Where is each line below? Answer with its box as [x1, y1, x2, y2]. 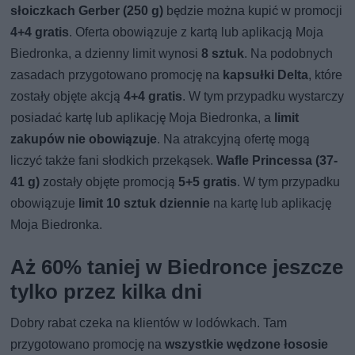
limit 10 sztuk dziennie [78, 195, 211, 211]
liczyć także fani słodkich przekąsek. [10, 152, 217, 168]
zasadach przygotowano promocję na [10, 67, 223, 82]
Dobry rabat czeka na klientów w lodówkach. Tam [10, 315, 288, 330]
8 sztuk [201, 45, 245, 61]
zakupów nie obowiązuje [10, 131, 158, 147]
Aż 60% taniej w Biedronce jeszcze [10, 254, 344, 279]
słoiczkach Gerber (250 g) [10, 2, 164, 18]
